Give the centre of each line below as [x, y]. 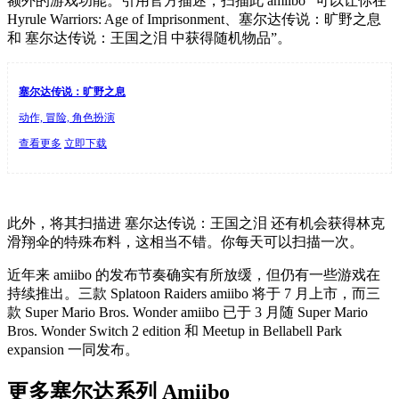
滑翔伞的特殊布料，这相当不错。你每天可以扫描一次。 [185, 241]
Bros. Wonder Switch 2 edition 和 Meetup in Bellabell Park [175, 330]
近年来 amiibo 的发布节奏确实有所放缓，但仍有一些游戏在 [194, 274]
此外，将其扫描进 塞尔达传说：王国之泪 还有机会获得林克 [196, 223]
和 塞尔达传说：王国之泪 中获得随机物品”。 [149, 37]
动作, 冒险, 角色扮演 [67, 117]
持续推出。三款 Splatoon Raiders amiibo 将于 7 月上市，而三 [194, 293]
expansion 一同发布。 [73, 349]
